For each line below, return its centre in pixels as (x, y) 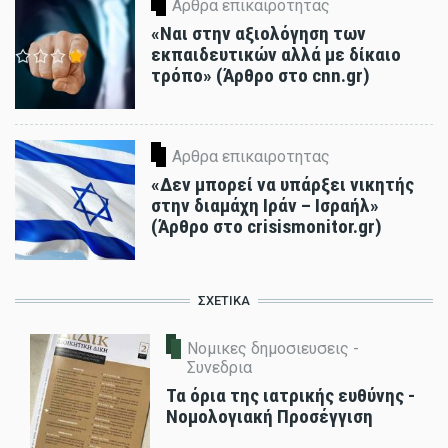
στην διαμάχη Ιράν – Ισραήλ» (265, 206)
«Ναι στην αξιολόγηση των (258, 34)
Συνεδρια (219, 368)
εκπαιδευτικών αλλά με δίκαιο (276, 55)
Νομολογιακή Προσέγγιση (269, 417)
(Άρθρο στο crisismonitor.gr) (266, 227)
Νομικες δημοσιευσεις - (273, 349)
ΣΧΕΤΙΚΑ (224, 301)
